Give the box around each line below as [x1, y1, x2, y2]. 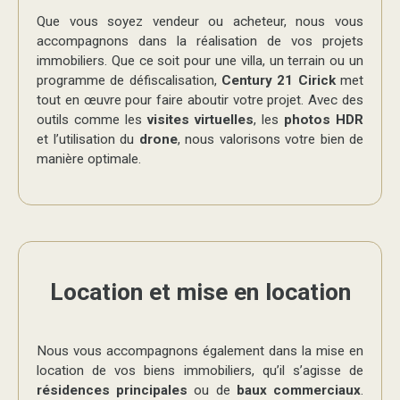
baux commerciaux [236, 381, 362, 398]
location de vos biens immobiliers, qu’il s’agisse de [37, 362, 363, 379]
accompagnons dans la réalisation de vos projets [37, 32, 363, 49]
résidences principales [37, 381, 188, 398]
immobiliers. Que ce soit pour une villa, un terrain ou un [37, 52, 363, 69]
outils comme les [37, 111, 147, 128]
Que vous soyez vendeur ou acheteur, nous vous [37, 12, 363, 29]
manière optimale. [37, 150, 141, 167]
